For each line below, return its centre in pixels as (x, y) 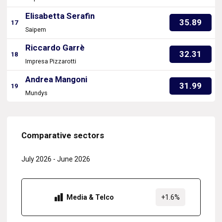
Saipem (36, 30)
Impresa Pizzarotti (51, 61)
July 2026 (36, 159)
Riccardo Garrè (55, 48)
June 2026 (74, 159)
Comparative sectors (63, 136)
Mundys (36, 93)
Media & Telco (90, 197)
